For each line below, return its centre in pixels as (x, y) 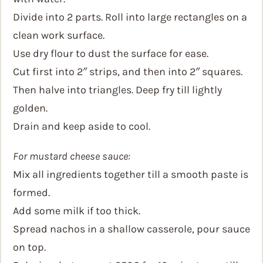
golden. (30, 108)
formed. (31, 193)
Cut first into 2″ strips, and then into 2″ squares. (128, 72)
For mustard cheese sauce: (72, 156)
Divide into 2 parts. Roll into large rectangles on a (130, 17)
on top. (29, 247)
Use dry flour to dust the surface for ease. (111, 53)
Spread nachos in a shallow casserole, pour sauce (131, 229)
